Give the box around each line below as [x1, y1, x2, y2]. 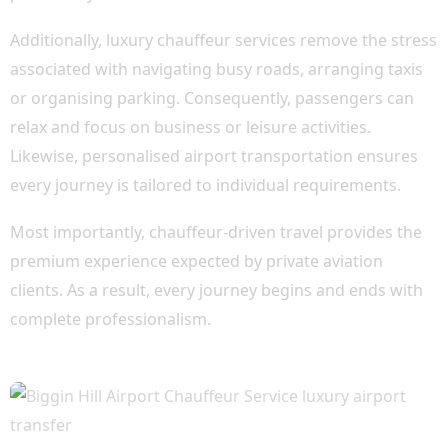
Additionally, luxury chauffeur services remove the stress [10, 29, 437, 51]
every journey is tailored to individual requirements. [10, 174, 401, 196]
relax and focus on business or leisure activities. [10, 116, 371, 138]
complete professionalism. [10, 308, 211, 330]
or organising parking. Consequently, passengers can [10, 87, 414, 109]
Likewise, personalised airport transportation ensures [10, 145, 418, 167]
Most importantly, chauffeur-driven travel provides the [10, 221, 422, 243]
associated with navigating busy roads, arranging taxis [10, 58, 423, 80]
